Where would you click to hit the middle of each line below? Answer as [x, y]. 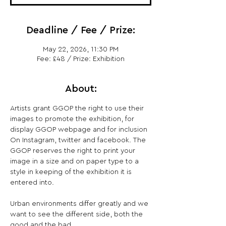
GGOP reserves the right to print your [74, 151]
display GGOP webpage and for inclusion [80, 130]
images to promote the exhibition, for [73, 119]
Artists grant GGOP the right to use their [78, 108]
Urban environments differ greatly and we [80, 204]
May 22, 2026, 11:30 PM [81, 49]
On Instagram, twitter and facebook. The [79, 140]
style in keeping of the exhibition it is [72, 172]
